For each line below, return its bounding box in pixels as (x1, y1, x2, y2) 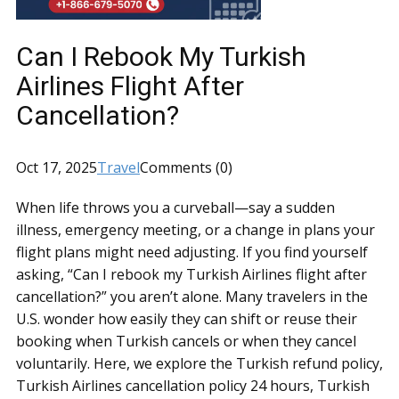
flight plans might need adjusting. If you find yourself (16, 242, 368, 262)
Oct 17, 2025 (16, 158, 97, 177)
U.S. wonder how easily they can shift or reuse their (16, 309, 357, 329)
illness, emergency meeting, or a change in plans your (16, 220, 375, 240)
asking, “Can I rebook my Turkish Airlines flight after (16, 265, 367, 284)
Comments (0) (140, 158, 232, 177)
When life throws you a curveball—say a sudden (16, 198, 335, 217)
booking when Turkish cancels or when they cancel (16, 331, 356, 351)
